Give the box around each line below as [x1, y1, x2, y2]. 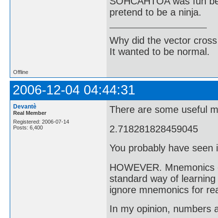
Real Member [13, 109, 46, 116]
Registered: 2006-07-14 [13, 118, 69, 125]
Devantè [13, 103, 36, 110]
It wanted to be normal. [109, 46, 210, 57]
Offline [13, 69, 28, 75]
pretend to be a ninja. [109, 7, 201, 18]
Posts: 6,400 [13, 124, 43, 130]
